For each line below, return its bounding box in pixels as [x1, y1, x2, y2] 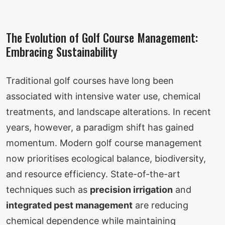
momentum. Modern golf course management [6, 138, 202, 148]
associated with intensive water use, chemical [6, 91, 200, 101]
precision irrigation [90, 184, 173, 195]
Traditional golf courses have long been [6, 75, 174, 86]
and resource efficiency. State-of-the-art [6, 169, 180, 179]
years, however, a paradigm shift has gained [6, 122, 194, 133]
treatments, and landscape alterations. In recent [6, 106, 211, 117]
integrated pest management [6, 200, 133, 210]
